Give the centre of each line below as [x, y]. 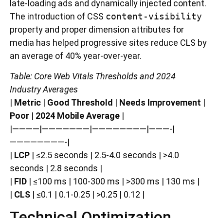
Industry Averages [44, 89]
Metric [27, 102]
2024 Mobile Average [78, 115]
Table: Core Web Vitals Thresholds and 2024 [93, 76]
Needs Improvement [160, 102]
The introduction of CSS [58, 17]
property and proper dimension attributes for [97, 30]
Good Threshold [80, 102]
